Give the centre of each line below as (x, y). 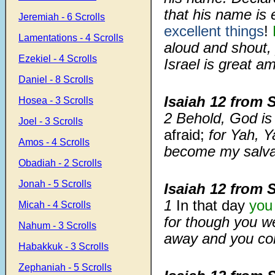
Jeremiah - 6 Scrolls (62, 17)
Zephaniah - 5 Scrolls (65, 267)
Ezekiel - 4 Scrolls (58, 59)
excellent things (214, 31)
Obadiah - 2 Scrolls (60, 163)
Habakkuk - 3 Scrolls (64, 246)
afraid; (184, 135)
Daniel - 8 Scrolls (56, 79)
